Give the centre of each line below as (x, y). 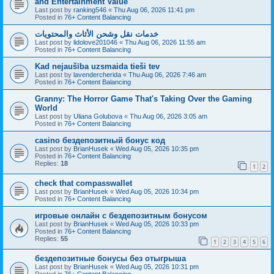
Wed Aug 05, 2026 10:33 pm (157, 224)
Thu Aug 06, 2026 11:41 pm (154, 9)
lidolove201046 (95, 42)
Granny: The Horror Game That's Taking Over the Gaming (143, 98)
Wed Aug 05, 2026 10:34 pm (157, 191)
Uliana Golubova (98, 116)
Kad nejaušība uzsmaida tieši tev (97, 66)
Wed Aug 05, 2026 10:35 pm (157, 148)
